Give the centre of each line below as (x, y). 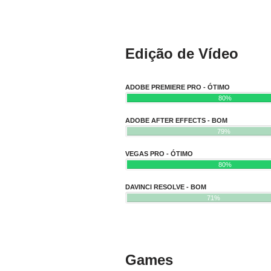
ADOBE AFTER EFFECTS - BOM (176, 121)
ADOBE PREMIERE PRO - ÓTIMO (178, 87)
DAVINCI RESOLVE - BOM (166, 187)
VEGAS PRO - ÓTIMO (159, 154)
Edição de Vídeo (182, 54)
